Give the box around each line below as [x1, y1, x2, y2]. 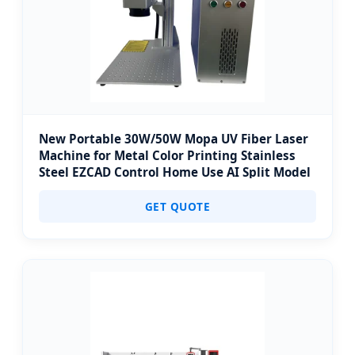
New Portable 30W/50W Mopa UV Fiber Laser [39, 131, 308, 147]
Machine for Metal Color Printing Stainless [39, 147, 296, 163]
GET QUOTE [144, 199, 211, 214]
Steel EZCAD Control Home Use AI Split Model [39, 164, 311, 180]
